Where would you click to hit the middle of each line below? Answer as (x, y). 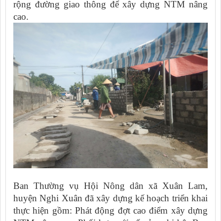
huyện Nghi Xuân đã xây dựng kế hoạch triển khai (110, 198)
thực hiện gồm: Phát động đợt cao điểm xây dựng (110, 210)
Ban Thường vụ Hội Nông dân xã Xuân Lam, (110, 185)
